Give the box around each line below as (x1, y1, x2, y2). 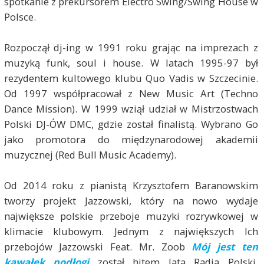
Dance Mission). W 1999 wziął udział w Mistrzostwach (4, 102, 259, 116)
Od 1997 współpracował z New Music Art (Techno (4, 87, 259, 101)
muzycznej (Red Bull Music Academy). (4, 148, 176, 162)
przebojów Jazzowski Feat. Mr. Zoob (4, 240, 192, 254)
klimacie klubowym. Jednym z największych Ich (4, 225, 259, 239)
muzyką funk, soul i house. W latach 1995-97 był (4, 56, 259, 70)
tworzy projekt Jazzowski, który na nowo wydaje (4, 194, 259, 208)
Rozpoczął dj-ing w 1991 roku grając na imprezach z (4, 41, 259, 55)
